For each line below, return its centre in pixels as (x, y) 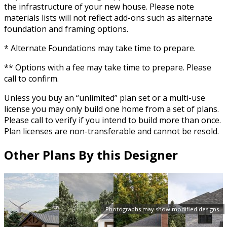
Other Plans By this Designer (91, 155)
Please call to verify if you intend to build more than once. (112, 120)
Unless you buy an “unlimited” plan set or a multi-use (105, 98)
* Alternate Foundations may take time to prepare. (100, 48)
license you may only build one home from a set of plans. (111, 109)
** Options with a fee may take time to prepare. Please (108, 67)
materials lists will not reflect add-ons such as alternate (108, 17)
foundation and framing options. (66, 29)
